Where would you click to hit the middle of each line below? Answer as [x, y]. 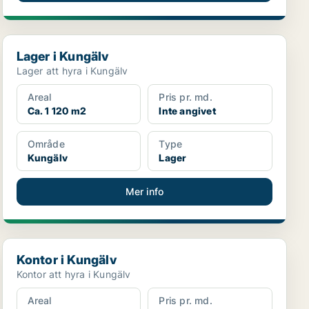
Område [46, 144]
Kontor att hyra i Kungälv [73, 274]
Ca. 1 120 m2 [57, 111]
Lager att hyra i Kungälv [72, 71]
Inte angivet [187, 111]
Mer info [144, 191]
